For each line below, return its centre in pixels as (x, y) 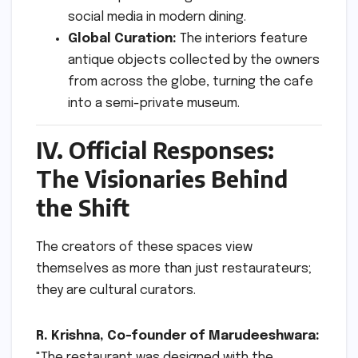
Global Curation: (122, 39)
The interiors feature (242, 39)
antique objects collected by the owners (194, 61)
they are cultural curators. (116, 290)
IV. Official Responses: (155, 149)
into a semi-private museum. (154, 104)
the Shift (83, 207)
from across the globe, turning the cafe (191, 82)
